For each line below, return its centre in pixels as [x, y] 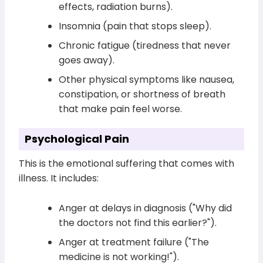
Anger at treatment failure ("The [134, 242]
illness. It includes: [59, 178]
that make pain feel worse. [121, 109]
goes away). [87, 60]
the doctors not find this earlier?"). [138, 222]
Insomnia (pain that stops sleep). [135, 26]
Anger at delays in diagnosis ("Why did [146, 208]
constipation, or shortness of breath [142, 94]
